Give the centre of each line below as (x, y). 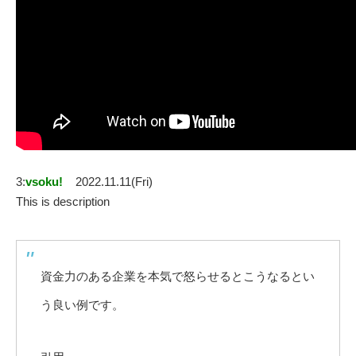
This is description (63, 202)
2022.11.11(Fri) (114, 182)
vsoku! (44, 182)
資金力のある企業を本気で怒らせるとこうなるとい (178, 277)
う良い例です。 (82, 305)
